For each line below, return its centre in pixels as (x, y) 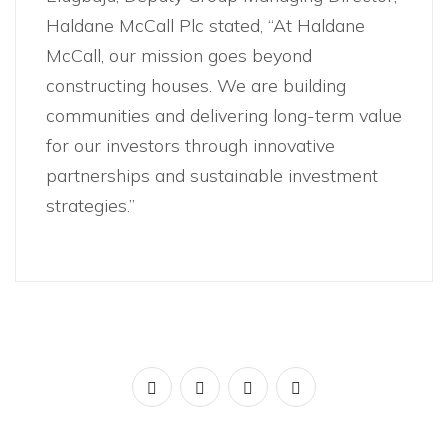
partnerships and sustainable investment (212, 175)
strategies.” (90, 205)
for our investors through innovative (190, 145)
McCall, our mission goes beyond (179, 55)
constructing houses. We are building (196, 85)
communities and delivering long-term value (224, 115)
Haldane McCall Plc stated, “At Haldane (205, 25)
